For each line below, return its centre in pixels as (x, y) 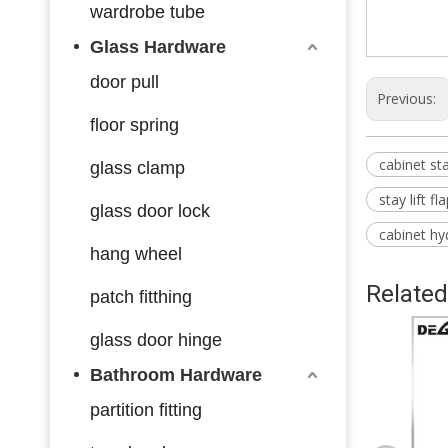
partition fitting (146, 409)
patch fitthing (141, 296)
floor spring (134, 124)
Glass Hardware (158, 46)
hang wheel (136, 253)
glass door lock (150, 210)
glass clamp (137, 167)
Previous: (408, 98)
